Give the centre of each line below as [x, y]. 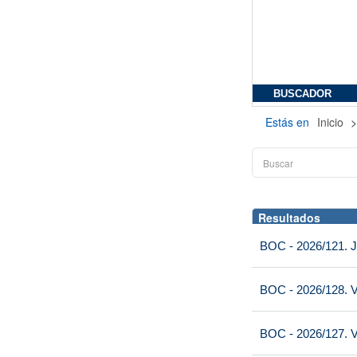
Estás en [287, 122]
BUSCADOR [302, 94]
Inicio [332, 122]
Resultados [289, 218]
